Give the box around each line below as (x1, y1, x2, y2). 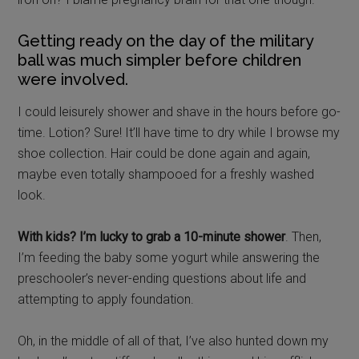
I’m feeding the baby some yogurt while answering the (18, 249, 321, 265)
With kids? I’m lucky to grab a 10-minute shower (18, 228, 286, 244)
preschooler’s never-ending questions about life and (18, 270, 307, 286)
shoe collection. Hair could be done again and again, (18, 145, 311, 161)
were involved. (18, 69, 129, 89)
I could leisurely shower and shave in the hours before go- (18, 103, 341, 119)
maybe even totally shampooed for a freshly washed (18, 166, 315, 182)
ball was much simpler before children (18, 50, 302, 70)
